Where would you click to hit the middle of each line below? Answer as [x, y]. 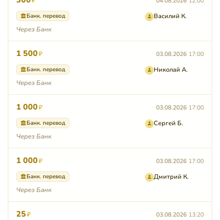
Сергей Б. [168, 124]
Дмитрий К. [171, 177]
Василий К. [170, 16]
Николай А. [171, 70]
